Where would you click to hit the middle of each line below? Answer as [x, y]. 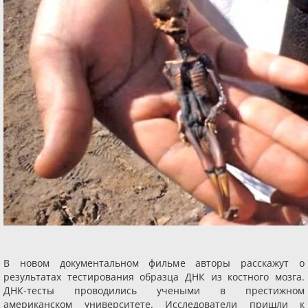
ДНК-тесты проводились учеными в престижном [154, 290]
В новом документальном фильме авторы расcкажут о [154, 263]
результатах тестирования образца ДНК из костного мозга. [154, 277]
